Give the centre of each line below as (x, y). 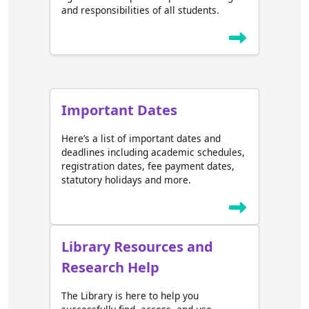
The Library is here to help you (130, 296)
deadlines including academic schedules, (153, 152)
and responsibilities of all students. (140, 10)
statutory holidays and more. (126, 180)
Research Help (110, 268)
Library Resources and (137, 247)
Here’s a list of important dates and (141, 139)
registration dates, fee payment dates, (148, 166)
